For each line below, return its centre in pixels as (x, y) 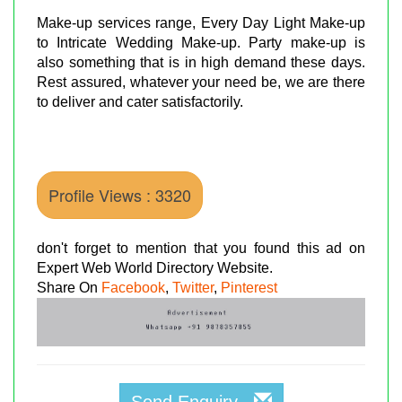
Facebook (133, 287)
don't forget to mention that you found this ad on (201, 248)
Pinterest (249, 287)
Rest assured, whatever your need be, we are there (201, 82)
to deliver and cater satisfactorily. (140, 101)
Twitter (193, 287)
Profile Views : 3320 (120, 194)
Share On (69, 287)
